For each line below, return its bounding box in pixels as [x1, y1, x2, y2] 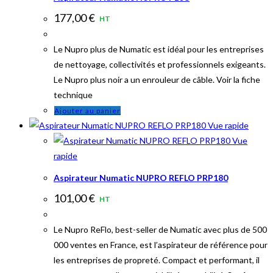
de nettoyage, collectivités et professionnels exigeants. [54, 58, 266, 69]
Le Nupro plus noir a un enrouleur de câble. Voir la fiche [54, 74, 260, 85]
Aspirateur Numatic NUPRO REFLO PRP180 [54, 172, 228, 183]
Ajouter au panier [54, 105, 121, 115]
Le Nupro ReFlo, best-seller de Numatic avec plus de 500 [54, 224, 267, 235]
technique [54, 89, 93, 100]
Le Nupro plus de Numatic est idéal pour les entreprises [54, 43, 264, 54]
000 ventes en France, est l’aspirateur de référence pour [54, 239, 268, 250]
